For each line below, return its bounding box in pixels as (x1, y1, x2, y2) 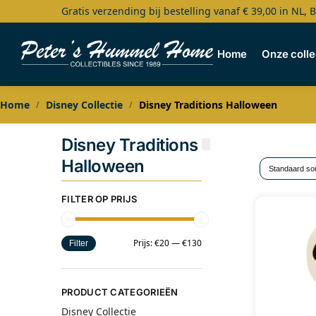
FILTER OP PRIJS (61, 193, 138, 205)
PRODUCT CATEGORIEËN (61, 286, 178, 298)
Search (20, 10, 72, 31)
